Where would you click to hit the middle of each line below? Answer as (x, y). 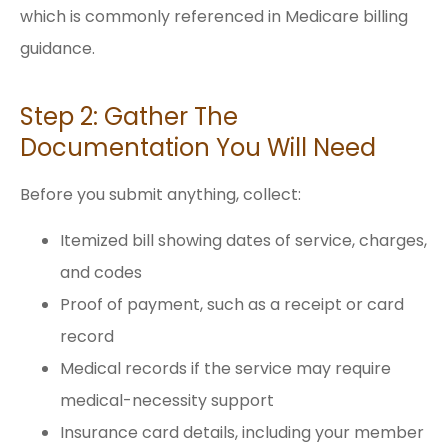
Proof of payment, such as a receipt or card (232, 305)
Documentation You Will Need (198, 147)
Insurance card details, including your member (242, 433)
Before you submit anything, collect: (160, 194)
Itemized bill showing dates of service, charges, (243, 241)
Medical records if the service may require (225, 369)
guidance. (57, 48)
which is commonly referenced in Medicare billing (214, 16)
